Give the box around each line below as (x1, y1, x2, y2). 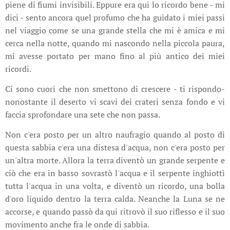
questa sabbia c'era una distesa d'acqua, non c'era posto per (5, 142, 225, 154)
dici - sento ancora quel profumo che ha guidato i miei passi (5, 12, 225, 24)
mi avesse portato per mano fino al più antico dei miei (5, 50, 225, 62)
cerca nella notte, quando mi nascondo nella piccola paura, (5, 37, 225, 49)
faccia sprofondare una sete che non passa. (5, 109, 160, 121)
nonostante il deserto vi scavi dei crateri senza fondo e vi (5, 96, 225, 108)
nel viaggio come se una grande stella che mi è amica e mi (5, 25, 225, 36)
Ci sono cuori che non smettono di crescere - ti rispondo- (5, 83, 225, 95)
